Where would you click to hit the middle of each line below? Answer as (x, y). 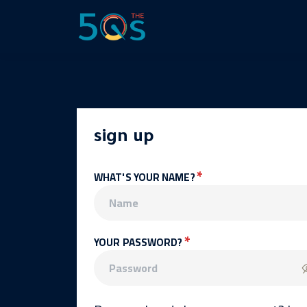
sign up (124, 138)
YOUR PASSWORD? (139, 242)
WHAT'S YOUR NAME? (146, 177)
